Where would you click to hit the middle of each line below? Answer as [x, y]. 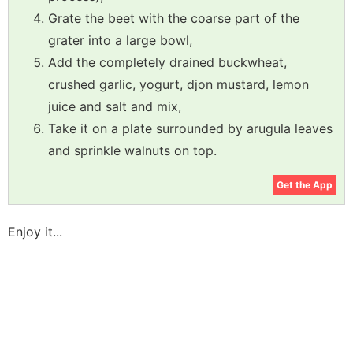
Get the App [305, 184]
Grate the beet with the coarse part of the [174, 18]
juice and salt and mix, [115, 106]
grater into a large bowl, [120, 40]
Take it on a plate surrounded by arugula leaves [190, 128]
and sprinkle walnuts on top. [132, 150]
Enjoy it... [35, 231]
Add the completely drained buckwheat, [167, 62]
